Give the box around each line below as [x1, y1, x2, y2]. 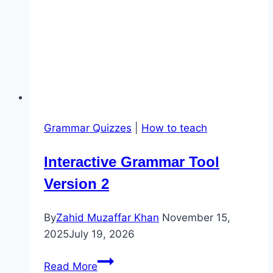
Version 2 [44, 175, 109, 192]
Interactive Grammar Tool [44, 153, 219, 170]
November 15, [162, 211, 230, 224]
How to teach [141, 121, 207, 134]
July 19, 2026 [69, 227, 135, 240]
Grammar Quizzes [44, 121, 132, 134]
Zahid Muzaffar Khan [56, 211, 159, 224]
